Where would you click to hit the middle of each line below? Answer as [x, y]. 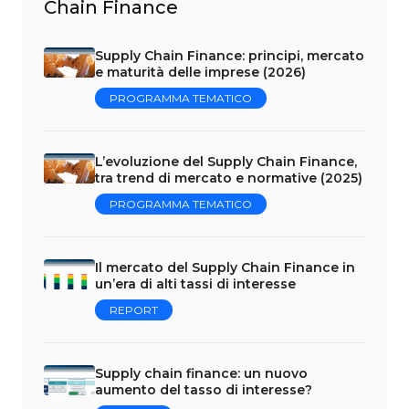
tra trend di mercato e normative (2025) [229, 178]
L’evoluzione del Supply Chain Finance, [226, 161]
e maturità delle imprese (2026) [200, 72]
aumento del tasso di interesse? [204, 389]
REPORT [134, 309]
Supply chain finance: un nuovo [201, 373]
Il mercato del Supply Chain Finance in [225, 267]
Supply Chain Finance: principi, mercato [230, 55]
